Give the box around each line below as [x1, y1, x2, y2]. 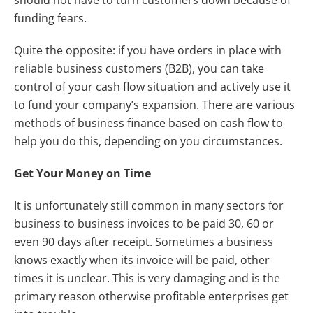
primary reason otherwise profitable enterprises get [14, 288, 289, 304]
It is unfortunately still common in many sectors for [14, 197, 284, 213]
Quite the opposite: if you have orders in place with [14, 42, 282, 58]
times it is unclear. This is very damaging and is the [14, 270, 280, 286]
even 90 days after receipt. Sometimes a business [14, 233, 273, 249]
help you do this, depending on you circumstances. [14, 133, 282, 149]
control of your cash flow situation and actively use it [14, 78, 291, 94]
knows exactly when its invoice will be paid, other [14, 252, 270, 268]
